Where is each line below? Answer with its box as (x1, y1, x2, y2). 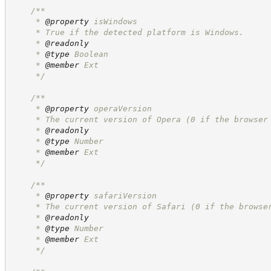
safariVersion (88, 191, 157, 200)
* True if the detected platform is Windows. (11, 27, 244, 37)
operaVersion (88, 103, 152, 113)
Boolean (69, 49, 108, 59)
